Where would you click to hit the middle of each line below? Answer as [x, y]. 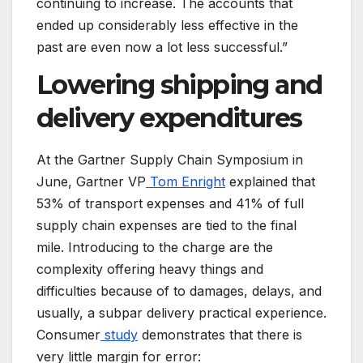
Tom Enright [186, 182]
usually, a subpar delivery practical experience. [181, 313]
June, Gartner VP [91, 182]
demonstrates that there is [220, 335]
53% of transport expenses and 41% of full [170, 204]
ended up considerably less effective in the [167, 25]
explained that [270, 182]
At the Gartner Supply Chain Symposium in [170, 160]
